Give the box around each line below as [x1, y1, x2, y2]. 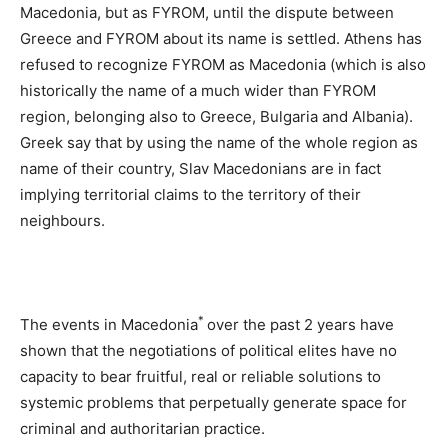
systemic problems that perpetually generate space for [20, 392, 407, 412]
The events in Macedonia [20, 314, 198, 334]
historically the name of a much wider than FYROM [20, 80, 376, 100]
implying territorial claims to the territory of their [20, 184, 361, 204]
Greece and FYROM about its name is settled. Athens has [20, 28, 422, 48]
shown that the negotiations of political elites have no [20, 340, 397, 360]
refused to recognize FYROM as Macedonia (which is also [20, 54, 426, 74]
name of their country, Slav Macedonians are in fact [20, 158, 381, 178]
